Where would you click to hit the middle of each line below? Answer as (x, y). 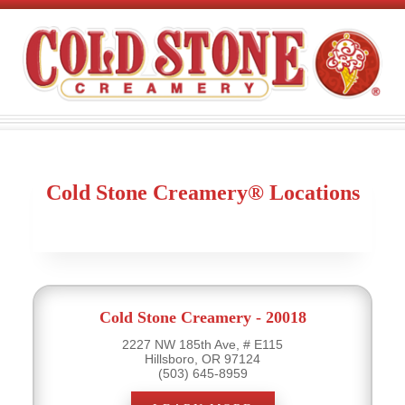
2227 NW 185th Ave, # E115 (202, 344)
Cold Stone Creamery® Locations (202, 192)
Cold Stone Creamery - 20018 (202, 317)
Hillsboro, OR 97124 (202, 358)
